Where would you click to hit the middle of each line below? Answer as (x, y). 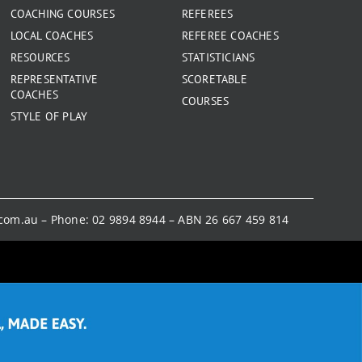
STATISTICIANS (218, 57)
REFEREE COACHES (230, 35)
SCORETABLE (214, 79)
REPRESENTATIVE (54, 79)
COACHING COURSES (62, 13)
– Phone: (65, 219)
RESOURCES (40, 57)
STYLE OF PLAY (49, 116)
